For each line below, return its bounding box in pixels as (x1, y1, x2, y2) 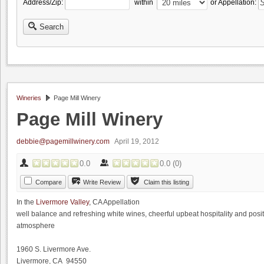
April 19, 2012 (114, 137, 163, 146)
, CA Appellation (89, 198, 140, 206)
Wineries (16, 94, 41, 101)
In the (16, 198, 36, 206)
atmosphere (16, 222, 55, 230)
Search (39, 22, 64, 31)
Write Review (83, 179, 121, 186)
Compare (35, 179, 62, 186)
